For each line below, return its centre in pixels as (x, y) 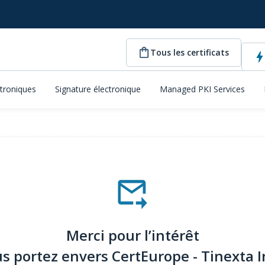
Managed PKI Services (202, 89)
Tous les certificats (190, 52)
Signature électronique (98, 89)
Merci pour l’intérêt (132, 235)
